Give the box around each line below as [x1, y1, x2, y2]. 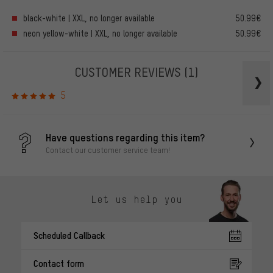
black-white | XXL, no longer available [23, 12, 155, 23]
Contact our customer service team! [46, 144, 170, 155]
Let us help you [91, 193, 182, 205]
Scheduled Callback [34, 229, 105, 242]
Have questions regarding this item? [46, 130, 205, 144]
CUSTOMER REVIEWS [75, 63, 184, 80]
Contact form [34, 257, 84, 270]
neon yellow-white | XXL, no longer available [23, 27, 177, 38]
